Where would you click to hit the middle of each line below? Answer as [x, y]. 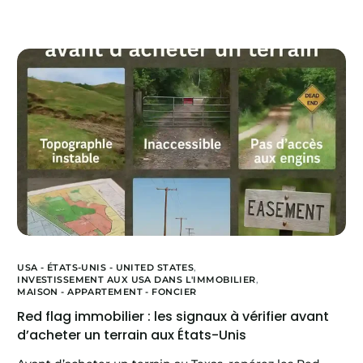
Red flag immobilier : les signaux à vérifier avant [173, 317]
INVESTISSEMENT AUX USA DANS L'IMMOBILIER [137, 280]
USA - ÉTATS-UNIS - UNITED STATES [106, 268]
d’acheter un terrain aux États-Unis [132, 335]
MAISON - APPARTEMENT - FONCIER [107, 292]
